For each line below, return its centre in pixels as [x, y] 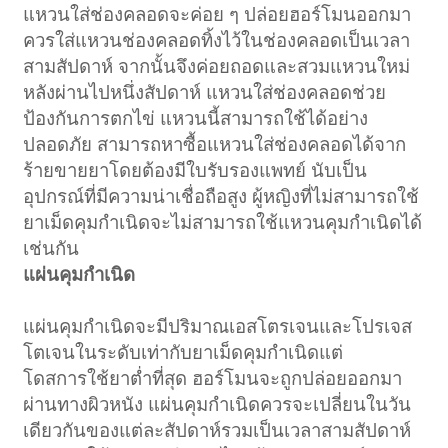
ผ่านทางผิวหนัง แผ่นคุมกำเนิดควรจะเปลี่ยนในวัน [217, 404]
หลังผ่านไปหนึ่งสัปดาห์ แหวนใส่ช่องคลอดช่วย [205, 92]
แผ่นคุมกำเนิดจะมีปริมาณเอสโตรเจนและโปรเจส [218, 326]
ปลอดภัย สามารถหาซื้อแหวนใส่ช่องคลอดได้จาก [215, 144]
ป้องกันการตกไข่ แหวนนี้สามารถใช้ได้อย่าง [196, 118]
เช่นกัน [51, 248]
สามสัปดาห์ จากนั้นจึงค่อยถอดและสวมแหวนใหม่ [217, 66]
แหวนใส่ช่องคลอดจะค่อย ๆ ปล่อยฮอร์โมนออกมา [217, 14]
